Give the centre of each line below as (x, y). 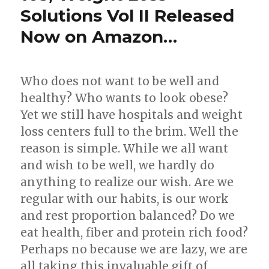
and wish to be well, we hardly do (118, 165)
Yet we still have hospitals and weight (132, 115)
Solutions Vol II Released (128, 16)
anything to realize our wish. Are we (127, 182)
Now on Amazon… (99, 37)
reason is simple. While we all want (125, 149)
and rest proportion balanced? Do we (128, 216)
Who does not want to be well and (120, 81)
